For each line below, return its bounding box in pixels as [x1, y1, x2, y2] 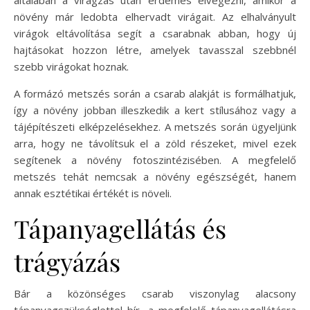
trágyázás [14, 244, 120, 278]
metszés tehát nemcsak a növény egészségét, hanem [14, 169, 296, 183]
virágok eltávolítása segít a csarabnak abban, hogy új [14, 26, 296, 40]
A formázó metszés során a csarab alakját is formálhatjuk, [14, 86, 296, 100]
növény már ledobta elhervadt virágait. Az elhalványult [14, 9, 296, 24]
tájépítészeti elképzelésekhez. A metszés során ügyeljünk [14, 119, 296, 134]
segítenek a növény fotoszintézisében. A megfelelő [14, 152, 296, 167]
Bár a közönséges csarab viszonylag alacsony [14, 286, 296, 300]
